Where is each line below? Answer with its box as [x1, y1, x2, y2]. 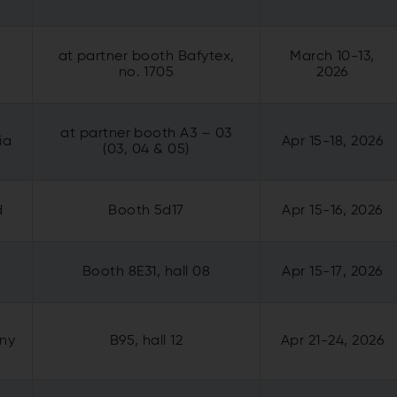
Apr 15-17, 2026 [282, 264, 383, 279]
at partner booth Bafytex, [58, 49, 235, 64]
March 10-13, [290, 49, 375, 64]
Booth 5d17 [108, 203, 184, 218]
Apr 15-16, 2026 [282, 203, 383, 218]
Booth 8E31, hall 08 [82, 264, 211, 279]
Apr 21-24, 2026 [280, 333, 385, 348]
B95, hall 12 [109, 333, 183, 348]
